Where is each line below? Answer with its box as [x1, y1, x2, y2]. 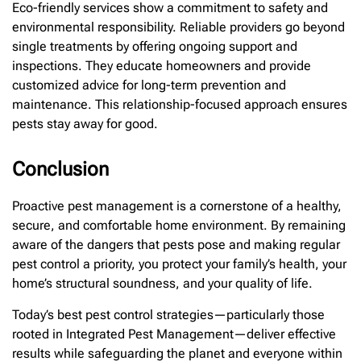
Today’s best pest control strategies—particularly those [12, 306, 325, 322]
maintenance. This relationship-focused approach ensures [12, 97, 347, 113]
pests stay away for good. [12, 116, 158, 132]
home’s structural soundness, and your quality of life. [12, 276, 313, 292]
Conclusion [12, 158, 109, 181]
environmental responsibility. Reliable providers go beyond [12, 19, 345, 35]
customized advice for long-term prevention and [12, 77, 286, 93]
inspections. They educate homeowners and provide [12, 58, 311, 74]
